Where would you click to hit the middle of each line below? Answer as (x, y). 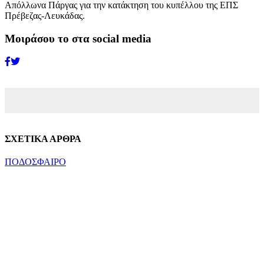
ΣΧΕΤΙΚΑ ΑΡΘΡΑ (43, 138)
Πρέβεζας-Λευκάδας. (45, 16)
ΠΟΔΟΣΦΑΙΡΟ (35, 161)
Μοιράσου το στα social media (78, 38)
